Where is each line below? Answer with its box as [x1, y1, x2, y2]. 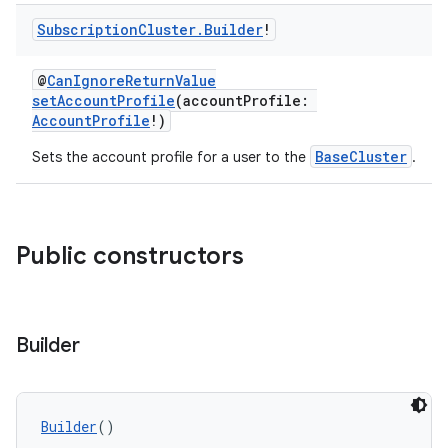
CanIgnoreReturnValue [47, 71, 216, 90]
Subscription [37, 20, 138, 39]
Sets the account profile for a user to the [32, 148, 310, 166]
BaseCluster [315, 147, 407, 166]
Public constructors [16, 241, 244, 271]
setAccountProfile [32, 91, 175, 110]
